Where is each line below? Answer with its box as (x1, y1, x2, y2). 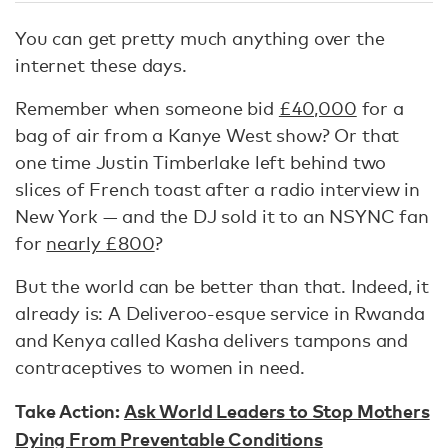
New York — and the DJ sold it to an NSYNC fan (15, 205, 429, 227)
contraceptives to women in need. (15, 356, 305, 378)
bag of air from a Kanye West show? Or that (15, 124, 400, 146)
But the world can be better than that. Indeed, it (15, 275, 430, 297)
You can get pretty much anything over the (15, 27, 385, 49)
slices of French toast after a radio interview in (15, 178, 421, 200)
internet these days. (15, 54, 187, 76)
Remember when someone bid (15, 97, 279, 119)
